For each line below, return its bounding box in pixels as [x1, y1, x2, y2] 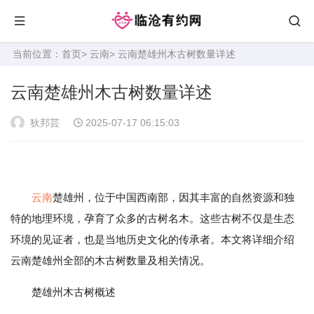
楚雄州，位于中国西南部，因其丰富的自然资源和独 [53, 191, 294, 203]
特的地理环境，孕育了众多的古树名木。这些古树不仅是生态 [11, 212, 294, 224]
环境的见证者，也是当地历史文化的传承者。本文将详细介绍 [11, 233, 294, 245]
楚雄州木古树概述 [32, 286, 116, 298]
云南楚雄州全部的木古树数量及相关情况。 [11, 254, 210, 266]
